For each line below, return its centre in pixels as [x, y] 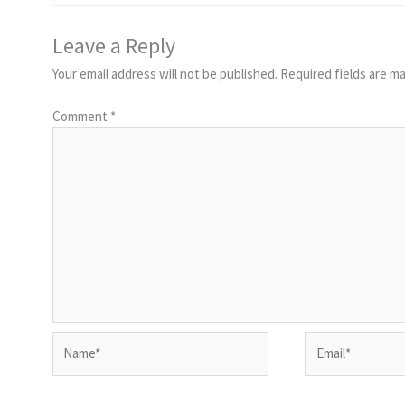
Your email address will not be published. [165, 74]
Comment [81, 116]
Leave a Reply [113, 46]
